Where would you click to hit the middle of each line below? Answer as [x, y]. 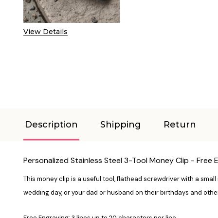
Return [180, 124]
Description [51, 124]
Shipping [121, 124]
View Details [45, 31]
